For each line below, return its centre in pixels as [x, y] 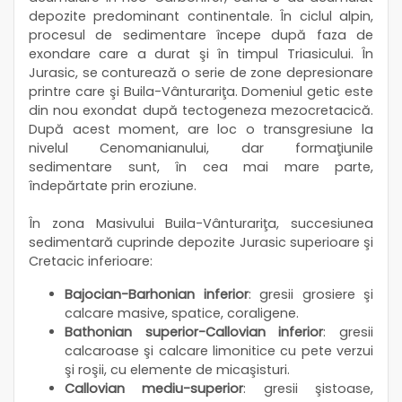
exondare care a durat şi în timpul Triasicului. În [201, 53]
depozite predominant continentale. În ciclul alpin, [201, 16]
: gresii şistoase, [309, 388]
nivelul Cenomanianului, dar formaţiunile [201, 148]
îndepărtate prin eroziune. [113, 185]
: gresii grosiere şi [310, 294]
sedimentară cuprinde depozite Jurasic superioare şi [201, 242]
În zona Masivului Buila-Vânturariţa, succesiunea [201, 223]
